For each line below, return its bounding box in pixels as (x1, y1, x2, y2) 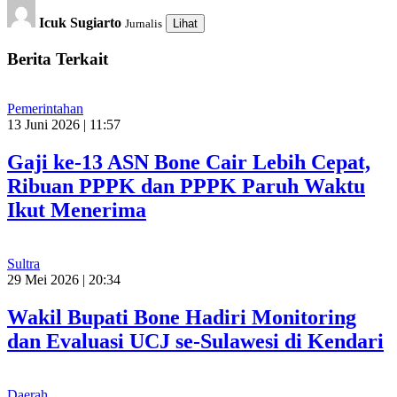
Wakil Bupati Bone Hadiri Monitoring (7, 306, 356, 330)
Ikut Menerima (7, 198, 146, 222)
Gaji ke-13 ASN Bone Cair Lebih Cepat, (7, 151, 370, 175)
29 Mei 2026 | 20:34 (7, 272, 121, 288)
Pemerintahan (7, 101, 83, 117)
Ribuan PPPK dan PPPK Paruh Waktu (7, 175, 365, 198)
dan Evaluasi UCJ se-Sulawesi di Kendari (7, 330, 384, 354)
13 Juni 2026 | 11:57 (7, 117, 121, 133)
